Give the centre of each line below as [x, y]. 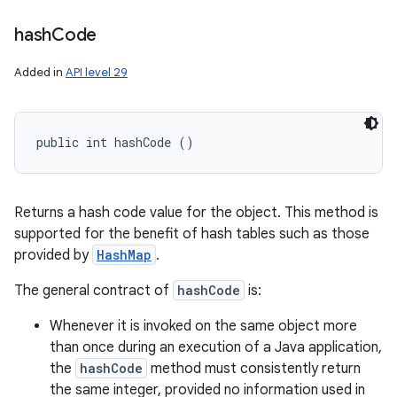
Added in [40, 72]
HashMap [124, 255]
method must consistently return [254, 369]
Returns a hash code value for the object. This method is [196, 213]
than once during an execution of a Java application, [216, 347]
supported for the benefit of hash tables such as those [192, 234]
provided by [53, 255]
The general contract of [93, 291]
